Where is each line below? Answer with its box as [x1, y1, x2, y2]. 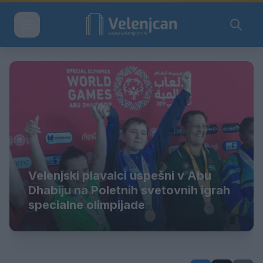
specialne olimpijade [28, 197, 145, 212]
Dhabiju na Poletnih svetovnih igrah [28, 183, 230, 197]
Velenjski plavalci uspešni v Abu [28, 168, 211, 183]
